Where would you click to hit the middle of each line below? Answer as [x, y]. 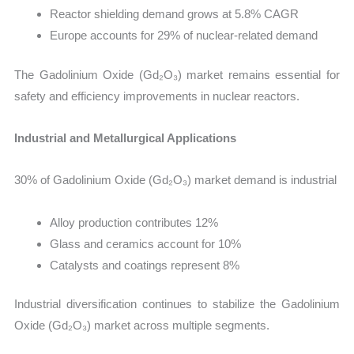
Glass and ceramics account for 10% [146, 243]
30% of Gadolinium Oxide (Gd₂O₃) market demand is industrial [176, 180]
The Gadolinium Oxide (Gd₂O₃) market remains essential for [177, 74]
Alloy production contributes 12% [134, 222]
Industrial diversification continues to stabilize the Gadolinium [177, 304]
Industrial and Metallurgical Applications [126, 138]
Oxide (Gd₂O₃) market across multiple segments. [142, 326]
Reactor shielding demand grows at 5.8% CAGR [175, 14]
